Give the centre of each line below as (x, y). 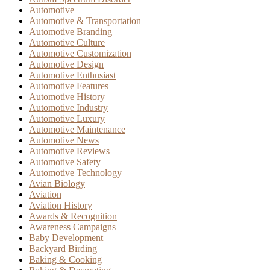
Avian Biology (57, 183)
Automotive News (64, 140)
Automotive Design (66, 64)
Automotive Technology (75, 172)
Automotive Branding (71, 31)
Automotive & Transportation (85, 20)
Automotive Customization (80, 53)
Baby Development (66, 237)
